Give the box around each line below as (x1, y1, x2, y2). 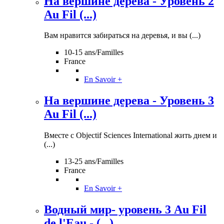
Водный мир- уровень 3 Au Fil (44, 203, 206, 216)
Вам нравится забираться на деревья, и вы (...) (44, 31, 200, 40)
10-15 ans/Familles (64, 48, 123, 57)
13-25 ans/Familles (64, 157, 123, 166)
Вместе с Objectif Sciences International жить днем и (44, 131, 217, 140)
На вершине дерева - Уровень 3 (44, 94, 214, 107)
